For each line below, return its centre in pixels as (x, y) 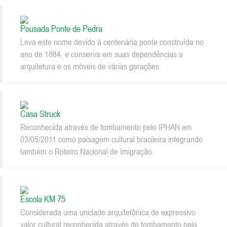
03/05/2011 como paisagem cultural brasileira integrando (111, 139)
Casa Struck (40, 113)
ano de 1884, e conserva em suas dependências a (102, 54)
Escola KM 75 (43, 199)
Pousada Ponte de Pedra (61, 28)
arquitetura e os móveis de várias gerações (90, 66)
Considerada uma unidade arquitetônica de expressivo (108, 212)
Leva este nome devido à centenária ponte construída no (112, 42)
